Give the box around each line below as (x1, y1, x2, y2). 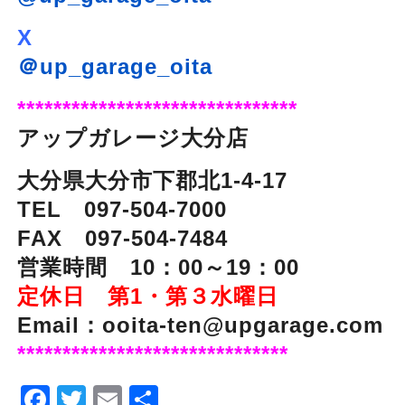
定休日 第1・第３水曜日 (16, 283, 278, 308)
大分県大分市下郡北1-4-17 (16, 167, 287, 193)
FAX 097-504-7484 (16, 225, 228, 250)
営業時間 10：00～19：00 (16, 254, 299, 279)
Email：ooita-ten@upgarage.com (16, 312, 383, 337)
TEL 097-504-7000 (16, 196, 250, 221)
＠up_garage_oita (16, 53, 212, 79)
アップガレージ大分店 (16, 125, 294, 150)
